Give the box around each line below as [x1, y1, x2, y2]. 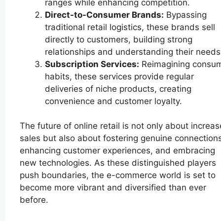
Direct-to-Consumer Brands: [45, 9, 164, 20]
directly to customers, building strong [45, 34, 192, 44]
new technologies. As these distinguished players [20, 158, 216, 168]
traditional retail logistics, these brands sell [45, 22, 215, 32]
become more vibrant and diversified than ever [20, 183, 206, 193]
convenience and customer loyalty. [45, 96, 182, 106]
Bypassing [164, 9, 207, 20]
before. [20, 195, 48, 205]
